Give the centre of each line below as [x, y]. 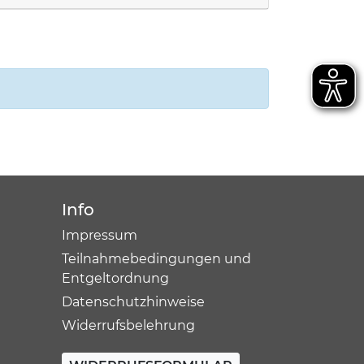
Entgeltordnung [115, 278]
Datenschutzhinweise [133, 302]
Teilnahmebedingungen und [156, 259]
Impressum [99, 235]
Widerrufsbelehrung [128, 325]
